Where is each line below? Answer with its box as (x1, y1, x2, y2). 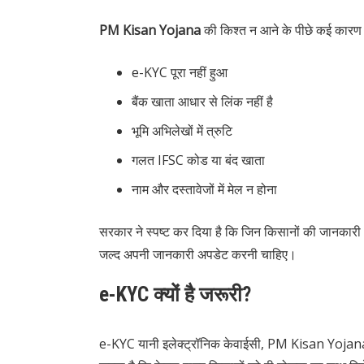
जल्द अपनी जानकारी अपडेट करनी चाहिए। (99, 245, 297, 264)
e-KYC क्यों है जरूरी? (99, 283, 251, 307)
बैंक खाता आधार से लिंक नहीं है (132, 93, 273, 111)
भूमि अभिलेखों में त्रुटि (132, 122, 232, 141)
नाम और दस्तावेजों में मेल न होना (132, 180, 277, 199)
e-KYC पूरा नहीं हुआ (132, 63, 227, 82)
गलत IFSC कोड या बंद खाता (132, 151, 265, 170)
